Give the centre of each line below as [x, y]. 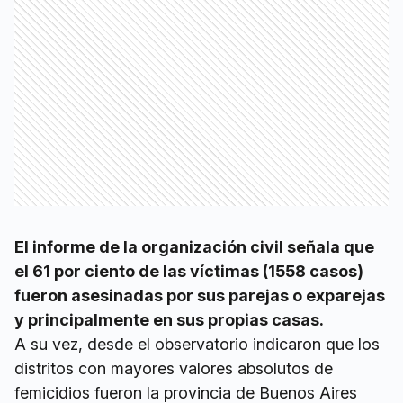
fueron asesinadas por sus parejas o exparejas [200, 296]
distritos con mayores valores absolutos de [174, 369]
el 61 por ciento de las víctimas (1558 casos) [189, 272]
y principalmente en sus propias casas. [169, 320]
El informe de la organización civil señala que [194, 247]
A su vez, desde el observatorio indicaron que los [197, 345]
